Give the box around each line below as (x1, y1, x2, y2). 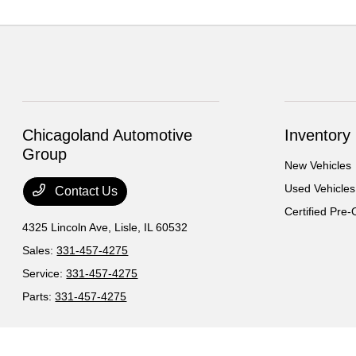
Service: (22, 267, 67, 281)
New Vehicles (284, 159, 351, 172)
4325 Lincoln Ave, (22, 221, 115, 234)
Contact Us (52, 184, 118, 199)
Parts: (22, 290, 56, 304)
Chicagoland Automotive (22, 126, 193, 145)
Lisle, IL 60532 (114, 221, 188, 234)
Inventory (284, 126, 350, 145)
